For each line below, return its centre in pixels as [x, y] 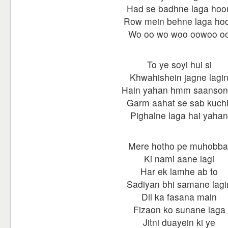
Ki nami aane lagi [179, 159]
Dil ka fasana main [179, 197]
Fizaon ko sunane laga [179, 209]
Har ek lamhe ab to [179, 171]
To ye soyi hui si [179, 64]
